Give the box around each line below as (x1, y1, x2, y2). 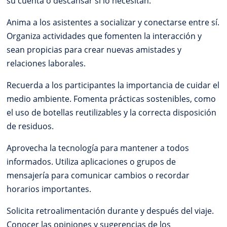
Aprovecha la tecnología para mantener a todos (7, 142, 190, 154)
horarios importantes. (7, 183, 92, 195)
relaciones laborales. (7, 58, 86, 69)
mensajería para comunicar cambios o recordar (7, 170, 190, 181)
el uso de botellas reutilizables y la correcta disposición (7, 107, 217, 119)
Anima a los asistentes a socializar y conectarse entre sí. (7, 17, 220, 28)
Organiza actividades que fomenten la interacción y (7, 30, 202, 42)
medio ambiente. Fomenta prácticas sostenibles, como (7, 93, 216, 105)
